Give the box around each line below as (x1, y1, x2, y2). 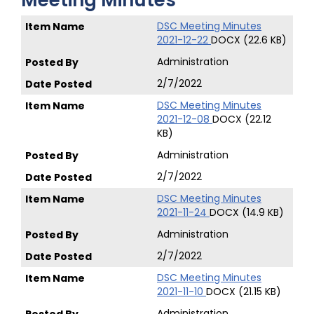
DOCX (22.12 (212, 112, 271, 126)
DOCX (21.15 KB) (206, 285, 281, 299)
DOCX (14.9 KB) (210, 205, 284, 219)
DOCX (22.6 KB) (211, 33, 287, 47)
